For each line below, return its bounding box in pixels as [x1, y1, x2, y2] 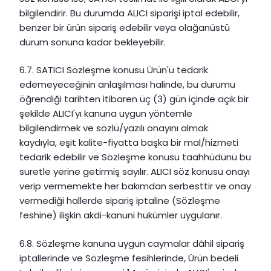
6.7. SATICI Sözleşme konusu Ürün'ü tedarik [19, 64, 208, 77]
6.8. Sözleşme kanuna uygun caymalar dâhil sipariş [19, 237, 244, 250]
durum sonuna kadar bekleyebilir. [19, 35, 166, 48]
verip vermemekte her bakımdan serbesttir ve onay [19, 180, 251, 193]
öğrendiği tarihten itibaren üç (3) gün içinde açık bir [19, 93, 249, 106]
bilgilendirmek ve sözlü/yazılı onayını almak [19, 122, 208, 135]
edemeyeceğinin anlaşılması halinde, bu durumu [19, 78, 235, 91]
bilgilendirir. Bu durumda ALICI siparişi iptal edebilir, [19, 6, 240, 19]
